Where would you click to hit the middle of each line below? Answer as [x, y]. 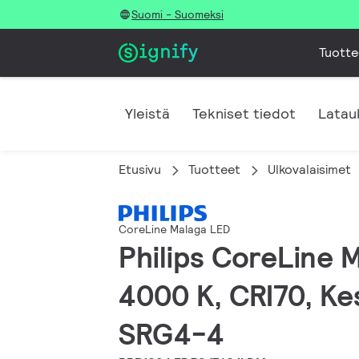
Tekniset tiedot [244, 113]
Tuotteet [214, 169]
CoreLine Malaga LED [174, 230]
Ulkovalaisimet [309, 169]
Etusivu [140, 169]
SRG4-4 [171, 335]
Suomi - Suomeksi [177, 14]
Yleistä [147, 113]
